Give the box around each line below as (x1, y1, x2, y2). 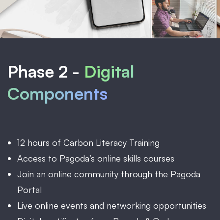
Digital (84, 60, 134, 82)
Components (7, 82, 108, 104)
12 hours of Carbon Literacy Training (17, 137, 160, 148)
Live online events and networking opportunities (17, 199, 206, 211)
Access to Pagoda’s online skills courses (17, 152, 174, 164)
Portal (17, 184, 42, 195)
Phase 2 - (7, 60, 84, 82)
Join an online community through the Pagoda (17, 168, 200, 179)
